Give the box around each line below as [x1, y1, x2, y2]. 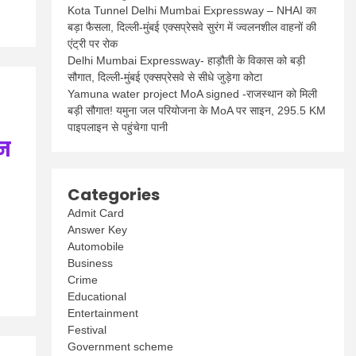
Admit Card [68, 207, 125, 219]
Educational [68, 290, 127, 303]
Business [68, 257, 114, 269]
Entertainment [68, 307, 139, 319]
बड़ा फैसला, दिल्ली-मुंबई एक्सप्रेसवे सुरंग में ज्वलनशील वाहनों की [68, 21, 317, 33]
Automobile [68, 240, 125, 253]
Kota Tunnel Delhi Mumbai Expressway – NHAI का [68, 4, 317, 17]
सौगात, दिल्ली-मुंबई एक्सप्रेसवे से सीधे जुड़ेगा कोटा [68, 71, 263, 83]
